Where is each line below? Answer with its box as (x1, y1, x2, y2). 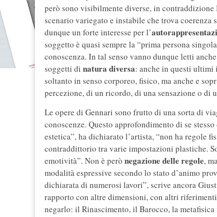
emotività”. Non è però (45, 155, 124, 167)
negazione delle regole (124, 155, 204, 167)
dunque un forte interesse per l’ (45, 27, 152, 38)
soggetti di (45, 63, 83, 75)
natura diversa (83, 62, 135, 75)
